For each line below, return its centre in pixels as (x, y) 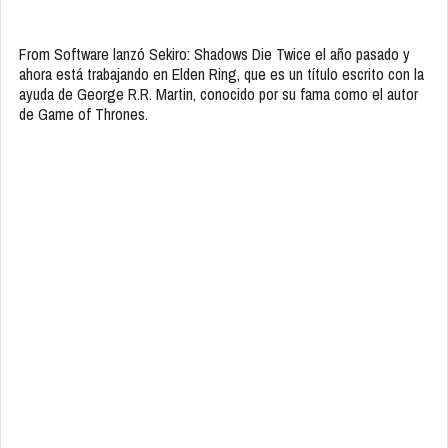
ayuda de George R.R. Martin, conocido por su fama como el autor (218, 93)
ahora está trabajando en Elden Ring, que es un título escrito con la (221, 73)
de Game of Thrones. (83, 113)
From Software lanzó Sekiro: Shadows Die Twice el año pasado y (214, 53)
